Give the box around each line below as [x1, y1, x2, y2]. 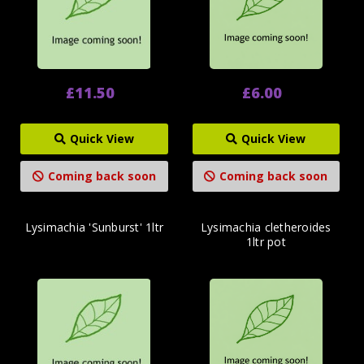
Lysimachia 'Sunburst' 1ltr [24, 219, 163, 235]
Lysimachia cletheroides [200, 219, 331, 235]
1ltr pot [245, 233, 286, 249]
